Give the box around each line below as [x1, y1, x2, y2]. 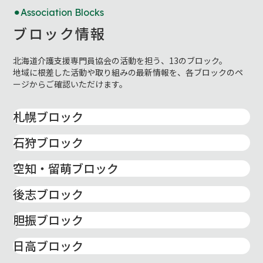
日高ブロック [13, 237, 84, 255]
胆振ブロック [13, 211, 84, 229]
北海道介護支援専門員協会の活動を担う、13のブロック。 [13, 55, 228, 67]
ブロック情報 [13, 23, 106, 44]
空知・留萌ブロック [13, 160, 119, 177]
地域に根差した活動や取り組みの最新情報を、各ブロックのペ [13, 66, 244, 79]
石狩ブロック [13, 134, 84, 151]
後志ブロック [13, 186, 84, 203]
